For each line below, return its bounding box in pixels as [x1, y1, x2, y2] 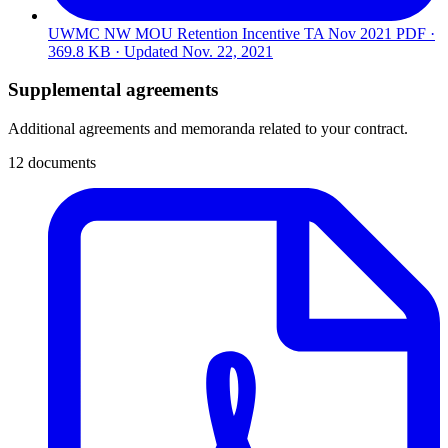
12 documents [8, 154, 96, 172]
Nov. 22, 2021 [182, 42, 273, 60]
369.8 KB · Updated [48, 42, 182, 60]
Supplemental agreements [8, 79, 218, 101]
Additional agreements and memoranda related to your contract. [8, 120, 408, 138]
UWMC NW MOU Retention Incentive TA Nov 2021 [48, 24, 392, 42]
